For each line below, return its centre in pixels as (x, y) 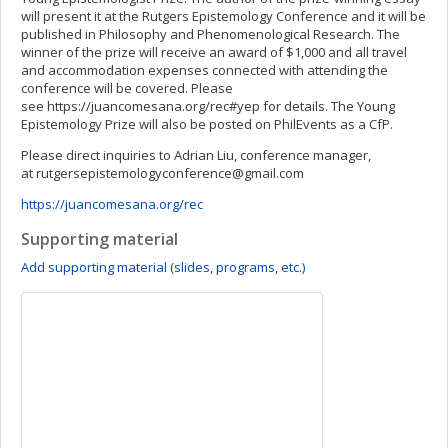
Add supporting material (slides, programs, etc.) (163, 267)
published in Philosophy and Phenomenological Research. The (210, 34)
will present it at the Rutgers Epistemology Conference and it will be (223, 16)
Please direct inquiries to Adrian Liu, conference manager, (196, 155)
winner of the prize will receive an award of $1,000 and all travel (214, 52)
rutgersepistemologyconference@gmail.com (170, 173)
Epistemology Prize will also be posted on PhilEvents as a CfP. (208, 124)
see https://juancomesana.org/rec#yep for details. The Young (208, 106)
